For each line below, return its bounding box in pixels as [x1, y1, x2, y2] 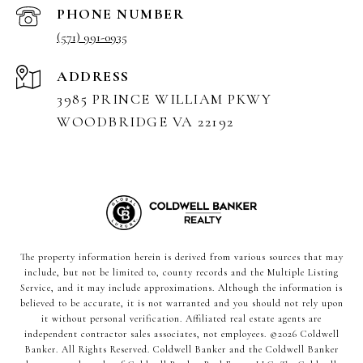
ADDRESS [57, 66, 130, 85]
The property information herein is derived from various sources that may [19, 250, 344, 263]
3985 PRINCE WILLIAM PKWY [57, 89, 271, 108]
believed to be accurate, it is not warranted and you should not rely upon [19, 297, 344, 309]
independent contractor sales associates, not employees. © [23, 327, 278, 340]
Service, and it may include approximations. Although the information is [20, 281, 343, 293]
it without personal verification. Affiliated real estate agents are [41, 312, 322, 324]
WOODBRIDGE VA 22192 [57, 112, 234, 130]
